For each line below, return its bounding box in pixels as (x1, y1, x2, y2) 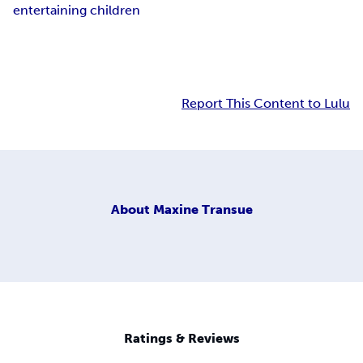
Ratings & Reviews (123, 331, 240, 347)
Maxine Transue (152, 201, 253, 217)
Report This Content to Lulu (181, 96, 350, 112)
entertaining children (13, 2, 140, 19)
